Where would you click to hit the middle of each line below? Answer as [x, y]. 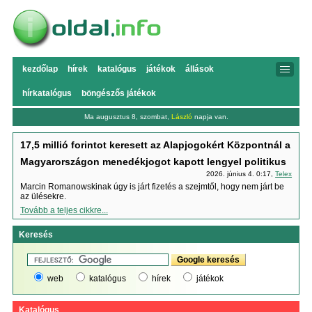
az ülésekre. [43, 196]
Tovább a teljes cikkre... [64, 210]
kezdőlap [40, 69]
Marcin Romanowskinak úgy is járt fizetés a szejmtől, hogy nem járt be [152, 187]
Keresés [36, 235]
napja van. [210, 117]
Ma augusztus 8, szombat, [127, 117]
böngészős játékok [118, 93]
